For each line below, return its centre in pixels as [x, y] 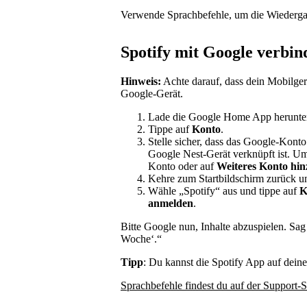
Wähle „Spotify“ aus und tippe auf [224, 191]
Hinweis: [141, 81]
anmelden [171, 203]
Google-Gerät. [152, 93]
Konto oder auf [182, 166]
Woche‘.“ [141, 238]
